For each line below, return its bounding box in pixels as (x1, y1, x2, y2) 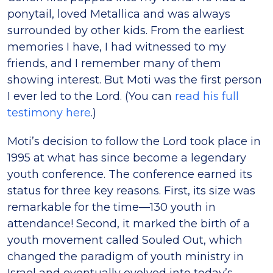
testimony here (7, 105, 91, 119)
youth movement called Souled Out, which (7, 233, 243, 247)
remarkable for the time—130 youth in (7, 200, 216, 214)
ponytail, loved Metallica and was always (7, 7, 230, 21)
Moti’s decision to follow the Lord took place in (7, 134, 261, 148)
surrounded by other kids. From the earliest (7, 23, 244, 37)
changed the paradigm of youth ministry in (7, 249, 244, 263)
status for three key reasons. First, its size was (7, 183, 255, 197)
